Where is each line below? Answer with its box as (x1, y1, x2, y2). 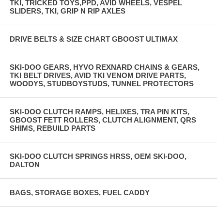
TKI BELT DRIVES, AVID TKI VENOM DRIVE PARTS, (10, 71, 186, 79)
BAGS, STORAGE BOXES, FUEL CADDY (10, 188, 150, 197)
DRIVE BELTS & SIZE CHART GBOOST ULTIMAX (10, 34, 178, 43)
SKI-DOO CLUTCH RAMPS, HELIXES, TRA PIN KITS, (10, 107, 189, 116)
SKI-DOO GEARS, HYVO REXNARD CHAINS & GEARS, (10, 62, 200, 71)
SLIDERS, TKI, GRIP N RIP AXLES (10, 6, 125, 15)
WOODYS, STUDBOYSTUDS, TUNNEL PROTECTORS (10, 79, 194, 88)
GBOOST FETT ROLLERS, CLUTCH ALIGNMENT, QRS (10, 115, 196, 124)
